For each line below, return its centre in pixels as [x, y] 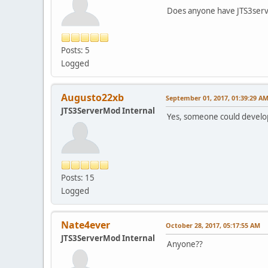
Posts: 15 [78, 177]
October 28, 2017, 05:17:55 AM [213, 225]
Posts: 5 [75, 50]
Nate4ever [86, 225]
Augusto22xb [92, 97]
